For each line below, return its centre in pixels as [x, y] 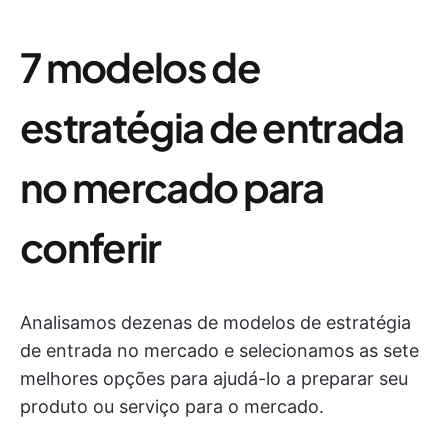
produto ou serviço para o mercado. [172, 406]
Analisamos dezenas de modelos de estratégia [215, 322]
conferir [90, 246]
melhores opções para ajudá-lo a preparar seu [214, 378]
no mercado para [172, 186]
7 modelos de [140, 66]
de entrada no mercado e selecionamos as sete [219, 350]
